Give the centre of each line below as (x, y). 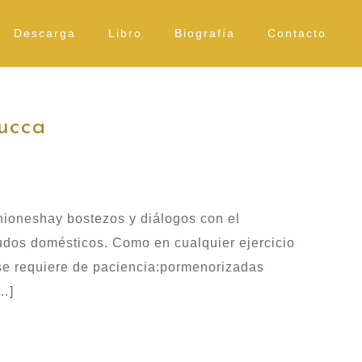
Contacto (297, 33)
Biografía (205, 33)
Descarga (45, 33)
